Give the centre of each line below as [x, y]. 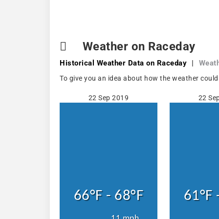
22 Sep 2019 [109, 98]
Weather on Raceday [137, 46]
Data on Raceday [156, 63]
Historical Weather [93, 63]
